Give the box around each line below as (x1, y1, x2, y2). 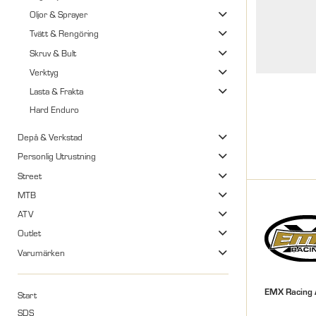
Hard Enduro (29, 103, 79, 116)
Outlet (18, 226, 41, 240)
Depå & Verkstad (18, 130, 83, 144)
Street (18, 169, 42, 182)
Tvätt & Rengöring (29, 27, 99, 40)
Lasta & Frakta (29, 85, 83, 98)
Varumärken (18, 245, 65, 259)
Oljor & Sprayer (29, 8, 87, 21)
